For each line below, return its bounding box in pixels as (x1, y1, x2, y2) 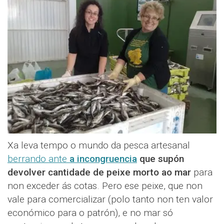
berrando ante (7, 152, 69, 164)
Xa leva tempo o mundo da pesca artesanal (7, 139, 190, 151)
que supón (137, 152, 184, 164)
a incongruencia (69, 152, 137, 164)
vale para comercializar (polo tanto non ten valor (7, 193, 213, 205)
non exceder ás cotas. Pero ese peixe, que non (7, 179, 202, 191)
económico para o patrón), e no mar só (7, 206, 173, 218)
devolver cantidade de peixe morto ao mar (7, 166, 193, 178)
